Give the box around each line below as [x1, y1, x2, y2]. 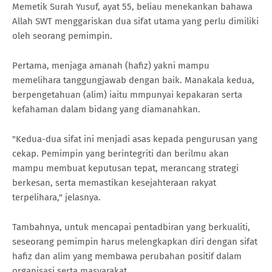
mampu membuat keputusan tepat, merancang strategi [12, 162, 239, 174]
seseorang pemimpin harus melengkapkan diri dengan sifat [12, 236, 257, 247]
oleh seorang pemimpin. [12, 30, 112, 41]
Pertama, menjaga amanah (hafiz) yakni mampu [12, 59, 209, 71]
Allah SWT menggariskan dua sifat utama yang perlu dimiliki [12, 15, 259, 27]
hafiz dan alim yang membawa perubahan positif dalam [12, 250, 242, 262]
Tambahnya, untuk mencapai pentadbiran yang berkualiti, [12, 221, 250, 233]
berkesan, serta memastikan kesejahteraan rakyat [12, 177, 216, 188]
